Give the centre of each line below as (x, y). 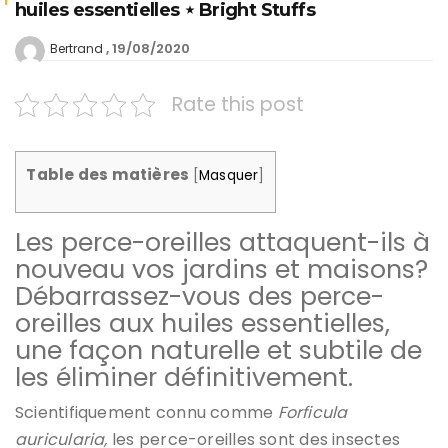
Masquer (228, 176)
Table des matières (108, 175)
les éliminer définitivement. (184, 377)
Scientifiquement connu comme (146, 412)
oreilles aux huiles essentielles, (202, 323)
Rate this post (238, 105)
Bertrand (76, 49)
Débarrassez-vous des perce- (199, 296)
